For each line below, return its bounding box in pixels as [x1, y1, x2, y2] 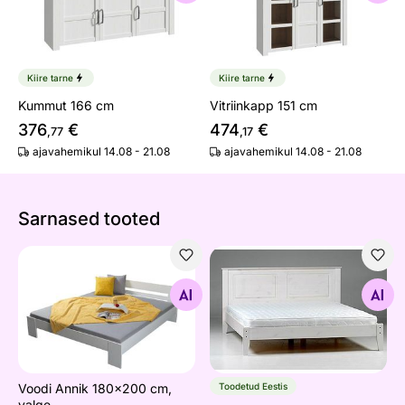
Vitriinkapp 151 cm [210, 98, 317, 114]
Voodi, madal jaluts [209, 265, 339, 284]
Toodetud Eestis [219, 380, 287, 391]
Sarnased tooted [18, 208, 160, 231]
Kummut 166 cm [18, 98, 114, 114]
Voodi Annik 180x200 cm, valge [17, 265, 237, 284]
